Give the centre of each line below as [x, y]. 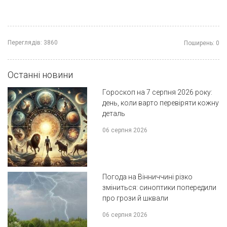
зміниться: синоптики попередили [159, 187]
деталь [113, 114]
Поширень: [199, 43]
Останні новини [40, 75]
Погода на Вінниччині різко [147, 177]
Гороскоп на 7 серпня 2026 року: [157, 92]
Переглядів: [25, 43]
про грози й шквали [135, 198]
